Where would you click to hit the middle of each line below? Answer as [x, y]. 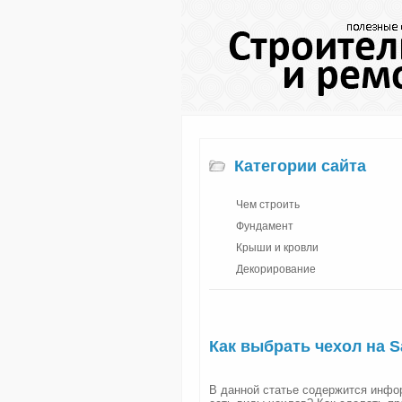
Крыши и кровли [277, 248]
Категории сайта [300, 166]
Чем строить [268, 205]
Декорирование [276, 269]
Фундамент [265, 226]
